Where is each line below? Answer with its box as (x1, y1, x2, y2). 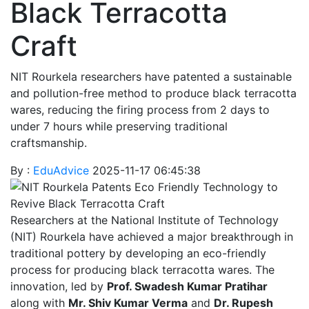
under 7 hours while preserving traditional (10, 119, 228, 133)
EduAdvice (33, 163, 92, 177)
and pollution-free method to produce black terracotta (10, 86, 297, 100)
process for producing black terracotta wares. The (10, 262, 275, 277)
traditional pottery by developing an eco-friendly (10, 246, 266, 260)
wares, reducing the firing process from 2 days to (10, 102, 270, 117)
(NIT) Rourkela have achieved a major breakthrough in (10, 229, 293, 243)
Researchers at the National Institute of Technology (10, 212, 279, 227)
